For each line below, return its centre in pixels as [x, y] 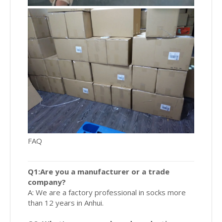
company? [47, 182]
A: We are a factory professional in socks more [107, 193]
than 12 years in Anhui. [66, 203]
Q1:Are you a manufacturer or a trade [99, 172]
